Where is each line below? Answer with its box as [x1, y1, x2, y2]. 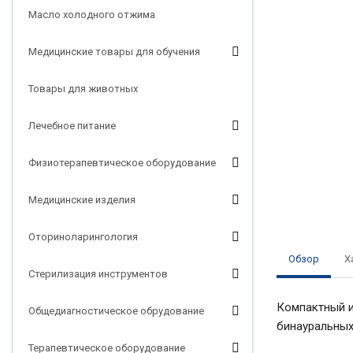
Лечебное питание [28, 120, 116, 132]
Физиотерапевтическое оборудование [28, 157, 216, 169]
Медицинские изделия [28, 194, 136, 206]
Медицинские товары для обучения [28, 46, 200, 58]
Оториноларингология [28, 231, 138, 243]
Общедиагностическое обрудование [28, 305, 204, 317]
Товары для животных [28, 83, 138, 95]
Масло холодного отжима [28, 9, 155, 20]
